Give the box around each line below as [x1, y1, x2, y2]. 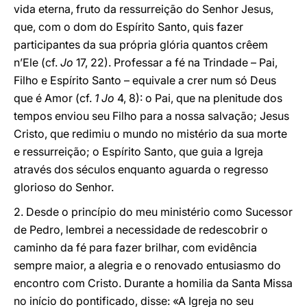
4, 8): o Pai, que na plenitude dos [114, 91, 282, 105]
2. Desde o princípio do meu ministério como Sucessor [14, 205, 293, 219]
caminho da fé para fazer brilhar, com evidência [14, 241, 257, 254]
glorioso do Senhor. [14, 180, 114, 194]
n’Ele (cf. [14, 56, 60, 69]
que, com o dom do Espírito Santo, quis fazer [14, 20, 243, 34]
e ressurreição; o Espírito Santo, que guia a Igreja [14, 145, 263, 158]
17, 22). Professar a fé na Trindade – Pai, [73, 56, 278, 69]
